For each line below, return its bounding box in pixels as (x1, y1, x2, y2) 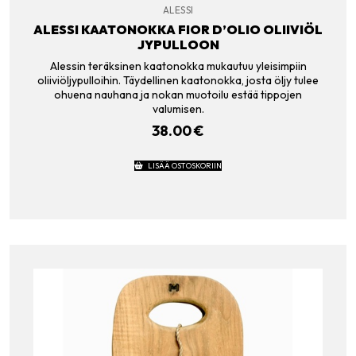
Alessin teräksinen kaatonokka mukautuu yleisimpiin (49, 59, 307, 74)
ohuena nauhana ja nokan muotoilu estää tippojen (54, 87, 302, 103)
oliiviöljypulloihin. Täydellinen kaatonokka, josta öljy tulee (37, 73, 319, 88)
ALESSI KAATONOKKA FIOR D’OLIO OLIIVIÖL (33, 21, 323, 37)
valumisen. (152, 102, 204, 117)
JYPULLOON (137, 36, 219, 52)
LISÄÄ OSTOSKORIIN (147, 160, 222, 170)
